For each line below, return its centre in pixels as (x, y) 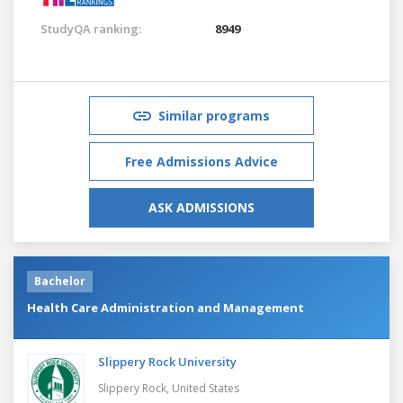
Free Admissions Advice (201, 161)
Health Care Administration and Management (166, 307)
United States (206, 388)
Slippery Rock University (167, 361)
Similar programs (214, 115)
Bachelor (60, 281)
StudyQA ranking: (91, 28)
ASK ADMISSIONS (201, 207)
